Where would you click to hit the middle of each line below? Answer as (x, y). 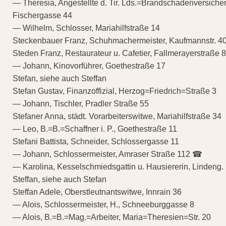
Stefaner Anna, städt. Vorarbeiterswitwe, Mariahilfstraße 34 (117, 116)
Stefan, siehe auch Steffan (60, 78)
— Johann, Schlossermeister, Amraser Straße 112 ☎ (107, 154)
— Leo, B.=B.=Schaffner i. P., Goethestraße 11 (95, 129)
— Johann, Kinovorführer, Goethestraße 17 (89, 66)
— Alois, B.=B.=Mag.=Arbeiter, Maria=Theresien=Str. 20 (112, 217)
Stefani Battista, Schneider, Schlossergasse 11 (96, 141)
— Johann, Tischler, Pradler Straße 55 (81, 103)
